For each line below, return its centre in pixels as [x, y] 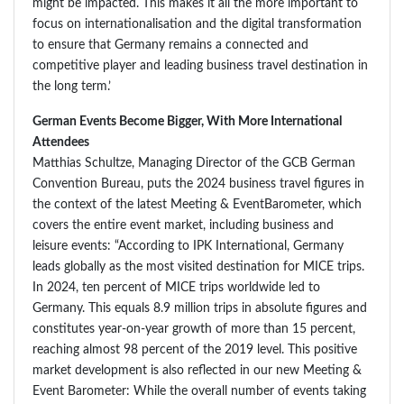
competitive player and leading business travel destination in [200, 66]
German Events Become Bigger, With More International [187, 122]
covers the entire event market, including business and [183, 225]
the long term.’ [72, 87]
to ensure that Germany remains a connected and [170, 45]
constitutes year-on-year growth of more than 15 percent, [194, 329]
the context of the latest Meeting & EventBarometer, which [197, 205]
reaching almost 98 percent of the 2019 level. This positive [195, 350]
